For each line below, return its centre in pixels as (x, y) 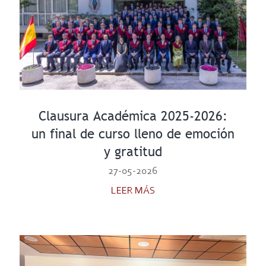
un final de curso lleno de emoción (133, 134)
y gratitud (133, 151)
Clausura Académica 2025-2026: (133, 116)
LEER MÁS (133, 191)
